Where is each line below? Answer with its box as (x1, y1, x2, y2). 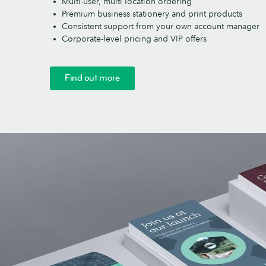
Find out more (65, 72, 120, 84)
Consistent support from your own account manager (62, 20, 259, 31)
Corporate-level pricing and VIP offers (62, 33, 207, 44)
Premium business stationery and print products (62, 8, 242, 19)
